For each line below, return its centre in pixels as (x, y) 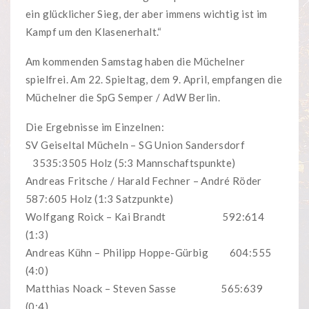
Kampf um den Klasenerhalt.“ (94, 32)
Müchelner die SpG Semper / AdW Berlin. (123, 98)
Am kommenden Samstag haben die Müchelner (135, 62)
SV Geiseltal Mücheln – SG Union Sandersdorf (136, 145)
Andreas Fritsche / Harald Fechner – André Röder (144, 181)
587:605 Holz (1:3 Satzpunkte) (100, 199)
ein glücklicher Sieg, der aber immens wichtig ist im (147, 14)
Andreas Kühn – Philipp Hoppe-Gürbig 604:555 (149, 253)
